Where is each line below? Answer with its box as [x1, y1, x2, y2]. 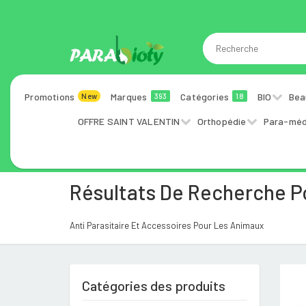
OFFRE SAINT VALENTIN [77, 115, 180, 127]
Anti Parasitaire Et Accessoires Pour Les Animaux [70, 220, 264, 231]
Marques [111, 91, 150, 102]
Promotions [25, 91, 77, 102]
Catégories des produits [82, 277, 225, 294]
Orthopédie [197, 115, 247, 127]
